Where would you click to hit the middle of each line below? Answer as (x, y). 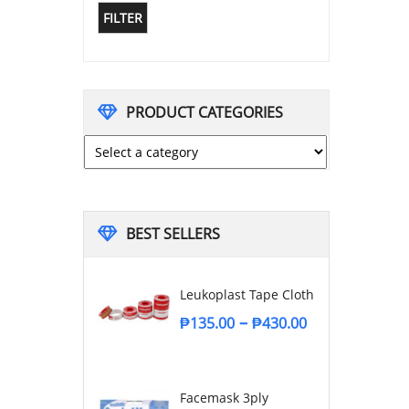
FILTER (123, 17)
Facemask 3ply (224, 397)
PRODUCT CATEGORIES (204, 112)
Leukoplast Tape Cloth (247, 294)
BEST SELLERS (173, 233)
